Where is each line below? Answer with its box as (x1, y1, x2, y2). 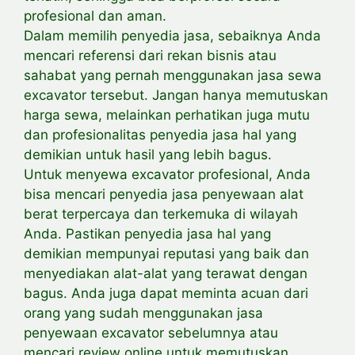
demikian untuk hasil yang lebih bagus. (24, 147, 272, 163)
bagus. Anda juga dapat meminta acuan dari (24, 285, 308, 302)
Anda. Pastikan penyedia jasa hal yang (24, 226, 271, 242)
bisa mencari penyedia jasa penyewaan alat (24, 186, 303, 203)
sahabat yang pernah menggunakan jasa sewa (24, 67, 322, 84)
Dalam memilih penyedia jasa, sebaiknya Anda (24, 28, 321, 44)
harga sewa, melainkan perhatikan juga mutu (24, 107, 310, 124)
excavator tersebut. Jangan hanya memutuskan (24, 87, 328, 104)
